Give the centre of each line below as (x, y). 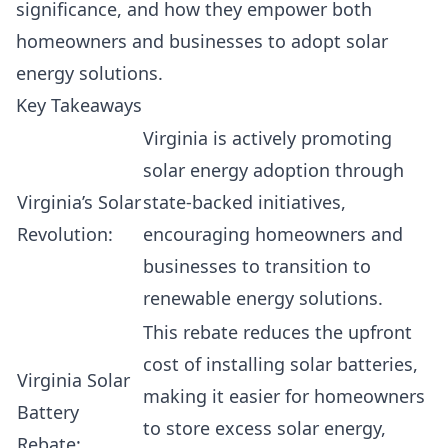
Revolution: (65, 234)
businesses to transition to (257, 266)
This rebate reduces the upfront (277, 332)
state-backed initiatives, (244, 202)
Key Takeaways (79, 105)
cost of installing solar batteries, (280, 364)
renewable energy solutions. (263, 298)
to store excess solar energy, (264, 428)
